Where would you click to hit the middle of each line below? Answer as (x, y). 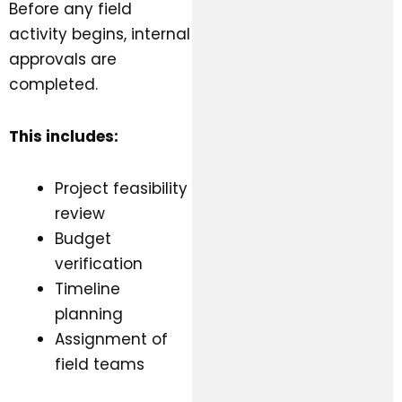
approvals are (63, 60)
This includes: (64, 137)
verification (99, 263)
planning (89, 314)
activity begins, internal (100, 35)
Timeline (87, 288)
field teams (100, 364)
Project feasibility (121, 188)
